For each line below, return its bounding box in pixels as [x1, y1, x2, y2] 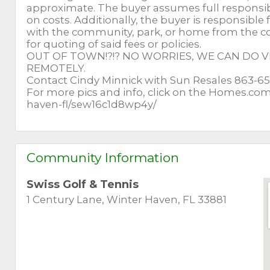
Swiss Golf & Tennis [27, 177, 139, 191]
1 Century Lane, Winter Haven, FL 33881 [27, 193, 227, 206]
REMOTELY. [27, 61, 86, 74]
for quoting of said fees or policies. [27, 37, 202, 50]
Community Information [27, 149, 180, 165]
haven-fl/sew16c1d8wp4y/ [27, 98, 157, 110]
